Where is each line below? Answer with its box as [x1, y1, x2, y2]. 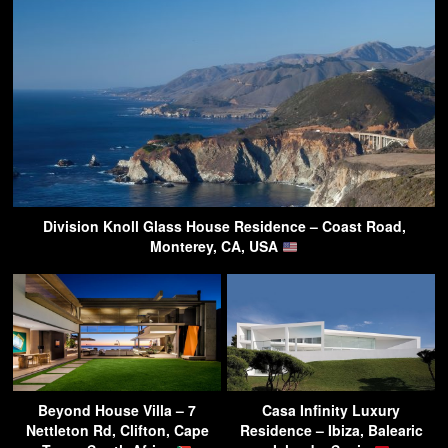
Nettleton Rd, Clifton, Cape [25, 420, 209, 441]
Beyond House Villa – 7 [38, 400, 196, 421]
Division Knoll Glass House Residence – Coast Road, [42, 216, 406, 237]
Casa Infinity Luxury [262, 400, 400, 421]
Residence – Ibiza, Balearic [239, 420, 423, 441]
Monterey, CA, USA [150, 236, 283, 257]
